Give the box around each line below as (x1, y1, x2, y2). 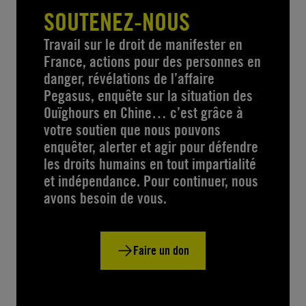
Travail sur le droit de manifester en (44, 35, 242, 53)
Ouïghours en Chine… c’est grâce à (44, 103, 243, 122)
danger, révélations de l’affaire (44, 69, 214, 87)
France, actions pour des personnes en (44, 52, 261, 70)
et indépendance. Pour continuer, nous (44, 171, 258, 190)
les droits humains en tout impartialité (44, 154, 256, 173)
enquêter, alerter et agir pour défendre (44, 137, 258, 156)
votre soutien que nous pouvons (44, 120, 221, 139)
